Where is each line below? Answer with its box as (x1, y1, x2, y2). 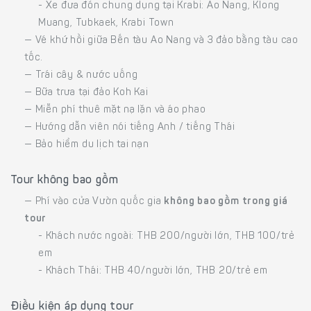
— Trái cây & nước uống (24, 71, 138, 81)
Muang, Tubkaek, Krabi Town (38, 19, 174, 29)
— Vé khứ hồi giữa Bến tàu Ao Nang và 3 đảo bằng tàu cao (24, 36, 299, 47)
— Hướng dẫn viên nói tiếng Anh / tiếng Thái (24, 123, 235, 133)
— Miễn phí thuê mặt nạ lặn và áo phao (24, 106, 206, 116)
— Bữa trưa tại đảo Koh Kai (24, 88, 149, 99)
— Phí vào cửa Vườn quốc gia (24, 197, 165, 208)
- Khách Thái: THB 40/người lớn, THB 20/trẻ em (38, 267, 268, 277)
